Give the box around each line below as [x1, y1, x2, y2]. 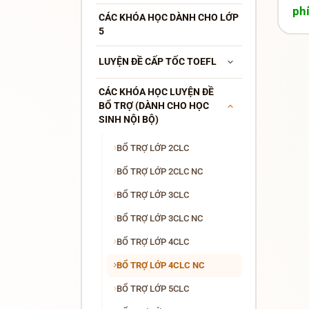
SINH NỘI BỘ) [98, 113, 159, 126]
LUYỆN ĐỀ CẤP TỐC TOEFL [98, 55, 217, 68]
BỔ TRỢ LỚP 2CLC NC [116, 166, 203, 177]
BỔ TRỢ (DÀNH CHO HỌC [98, 99, 209, 112]
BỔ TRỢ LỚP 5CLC [116, 283, 189, 294]
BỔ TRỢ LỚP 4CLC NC [116, 259, 205, 270]
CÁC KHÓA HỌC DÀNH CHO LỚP [98, 11, 239, 23]
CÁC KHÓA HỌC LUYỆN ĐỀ [98, 86, 214, 98]
